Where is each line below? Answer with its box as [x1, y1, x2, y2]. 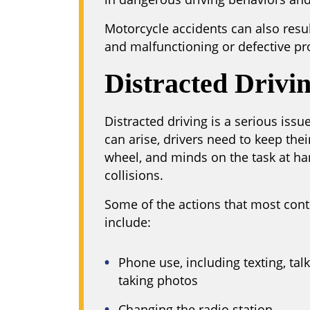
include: [104, 214, 151, 230]
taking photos [118, 272, 198, 289]
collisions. [104, 167, 163, 183]
